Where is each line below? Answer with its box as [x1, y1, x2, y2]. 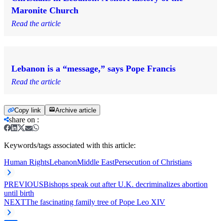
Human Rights [4, 157, 49, 166]
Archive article [55, 106, 96, 114]
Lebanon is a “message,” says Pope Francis [11, 63, 176, 74]
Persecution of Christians [114, 157, 192, 166]
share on [9, 115, 35, 124]
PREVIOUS [4, 180, 43, 188]
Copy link [14, 106, 41, 114]
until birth [4, 188, 34, 197]
